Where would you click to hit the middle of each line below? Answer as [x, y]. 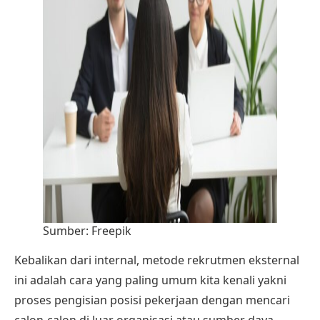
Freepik [111, 230]
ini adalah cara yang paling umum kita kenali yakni [150, 280]
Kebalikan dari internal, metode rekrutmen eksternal [157, 260]
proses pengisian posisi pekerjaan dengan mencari [152, 300]
